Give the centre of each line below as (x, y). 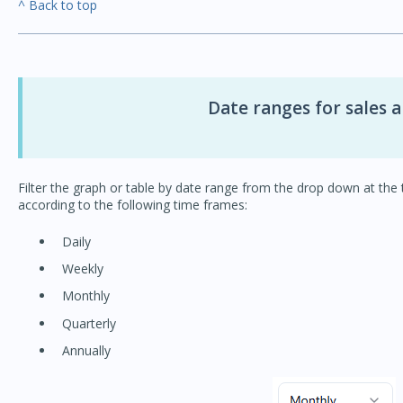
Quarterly (89, 323)
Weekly (82, 269)
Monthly (85, 296)
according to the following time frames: (132, 204)
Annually (86, 350)
